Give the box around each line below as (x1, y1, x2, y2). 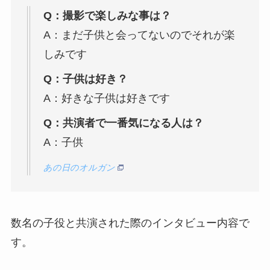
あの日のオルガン (43, 163, 115, 173)
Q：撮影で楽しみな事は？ (43, 9, 171, 22)
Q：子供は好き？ (43, 72, 128, 85)
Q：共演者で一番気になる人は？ (43, 116, 204, 129)
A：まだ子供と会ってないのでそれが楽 (43, 28, 235, 41)
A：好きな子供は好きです (43, 92, 170, 104)
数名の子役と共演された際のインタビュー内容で (10, 216, 250, 229)
